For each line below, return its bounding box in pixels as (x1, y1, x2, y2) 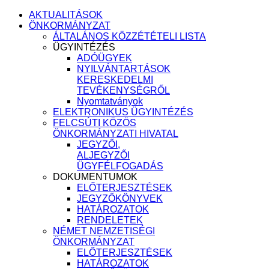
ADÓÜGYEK (77, 53, 132, 63)
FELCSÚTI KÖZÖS (53, 118, 136, 128)
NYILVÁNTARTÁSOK (77, 64, 171, 74)
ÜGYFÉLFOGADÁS (77, 161, 163, 171)
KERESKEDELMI (77, 74, 153, 85)
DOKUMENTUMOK (53, 172, 138, 182)
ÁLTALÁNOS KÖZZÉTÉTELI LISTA (53, 31, 206, 41)
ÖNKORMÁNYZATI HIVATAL (53, 128, 178, 139)
